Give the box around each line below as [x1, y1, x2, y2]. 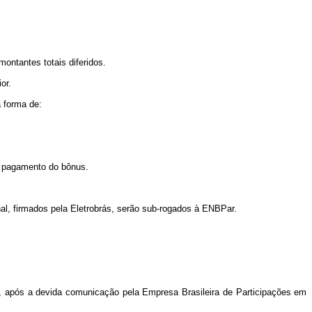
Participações [233, 287, 291, 297]
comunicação [65, 287, 119, 297]
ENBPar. [202, 203, 237, 214]
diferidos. [68, 57, 106, 68]
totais [43, 57, 66, 68]
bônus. [61, 162, 88, 172]
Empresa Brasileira [142, 287, 219, 297]
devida [36, 287, 63, 297]
